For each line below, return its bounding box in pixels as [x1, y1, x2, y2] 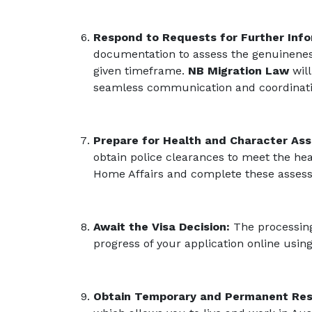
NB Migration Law [188, 63, 289, 77]
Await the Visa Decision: [93, 219, 230, 233]
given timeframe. [93, 63, 188, 77]
